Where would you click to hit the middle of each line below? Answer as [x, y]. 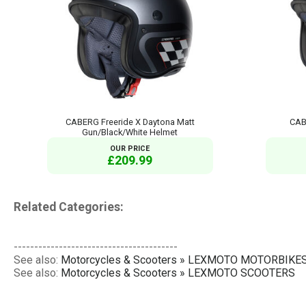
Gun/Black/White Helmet [130, 132]
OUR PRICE [130, 148]
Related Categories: [69, 207]
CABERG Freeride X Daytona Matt [130, 122]
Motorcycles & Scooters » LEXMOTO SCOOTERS [178, 273]
